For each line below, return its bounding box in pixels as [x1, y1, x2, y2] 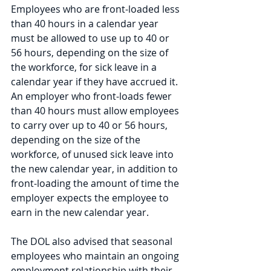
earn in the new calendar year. [11, 206, 151, 219]
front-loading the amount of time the [11, 177, 181, 190]
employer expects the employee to [11, 191, 171, 204]
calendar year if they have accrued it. [11, 75, 180, 88]
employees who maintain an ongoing [11, 249, 181, 263]
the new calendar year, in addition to [11, 162, 180, 175]
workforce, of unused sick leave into [11, 148, 176, 161]
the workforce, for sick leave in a [11, 60, 159, 74]
